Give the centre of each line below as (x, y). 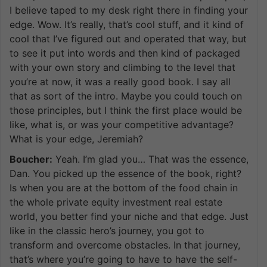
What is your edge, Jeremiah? (76, 139)
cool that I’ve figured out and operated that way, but (128, 38)
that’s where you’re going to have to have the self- (123, 259)
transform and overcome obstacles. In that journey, (125, 245)
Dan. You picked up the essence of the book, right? (125, 173)
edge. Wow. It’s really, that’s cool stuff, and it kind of (127, 24)
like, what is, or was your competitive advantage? (122, 124)
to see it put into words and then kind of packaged (125, 53)
